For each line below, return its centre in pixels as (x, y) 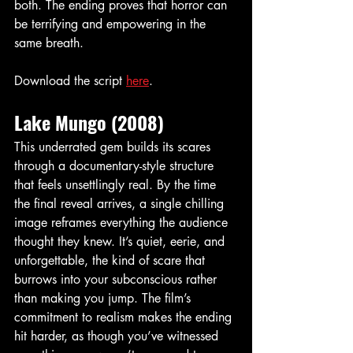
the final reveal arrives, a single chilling (121, 204)
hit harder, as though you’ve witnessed (118, 336)
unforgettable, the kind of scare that (111, 261)
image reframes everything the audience (123, 223)
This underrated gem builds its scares (114, 147)
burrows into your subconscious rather (117, 280)
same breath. (49, 43)
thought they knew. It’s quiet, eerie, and (121, 242)
